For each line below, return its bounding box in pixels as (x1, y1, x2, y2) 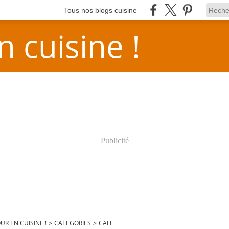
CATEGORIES (54, 219, 91, 227)
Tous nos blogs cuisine (64, 6, 137, 14)
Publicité (100, 136, 129, 145)
